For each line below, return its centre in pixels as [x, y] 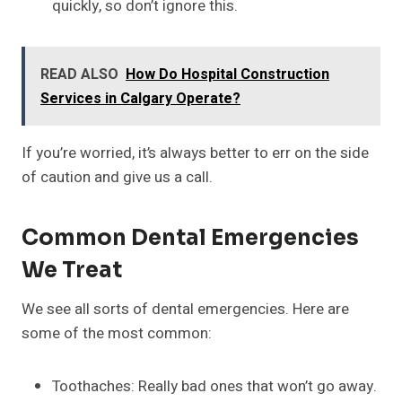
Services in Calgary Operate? [140, 99]
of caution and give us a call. [117, 178]
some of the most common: [117, 334]
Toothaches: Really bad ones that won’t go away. [214, 387]
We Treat [72, 271]
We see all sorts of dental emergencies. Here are [185, 310]
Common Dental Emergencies [190, 238]
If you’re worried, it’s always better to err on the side [195, 153]
